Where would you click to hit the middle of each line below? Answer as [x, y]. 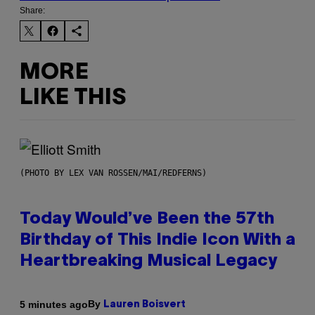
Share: [32, 11]
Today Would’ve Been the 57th [147, 220]
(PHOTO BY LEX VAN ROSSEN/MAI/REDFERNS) [113, 173]
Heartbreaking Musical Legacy [148, 262]
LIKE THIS [73, 98]
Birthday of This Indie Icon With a [157, 241]
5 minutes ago [54, 304]
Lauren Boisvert [144, 305]
